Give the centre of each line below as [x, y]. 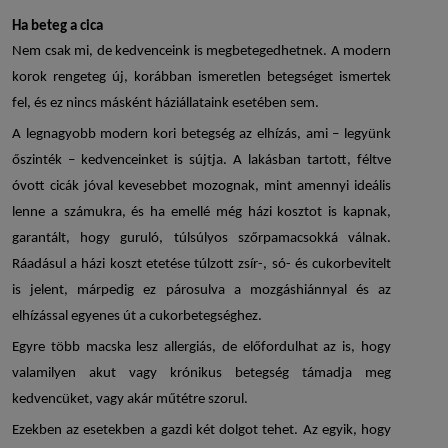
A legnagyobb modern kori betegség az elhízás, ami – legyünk [201, 135]
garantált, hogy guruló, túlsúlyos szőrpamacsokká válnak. [201, 239]
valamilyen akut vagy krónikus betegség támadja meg [201, 374]
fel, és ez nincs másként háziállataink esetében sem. [165, 104]
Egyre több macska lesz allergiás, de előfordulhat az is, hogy [201, 348]
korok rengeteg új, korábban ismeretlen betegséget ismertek [201, 78]
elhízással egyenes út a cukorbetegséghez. [137, 317]
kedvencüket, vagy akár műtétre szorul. [130, 400]
